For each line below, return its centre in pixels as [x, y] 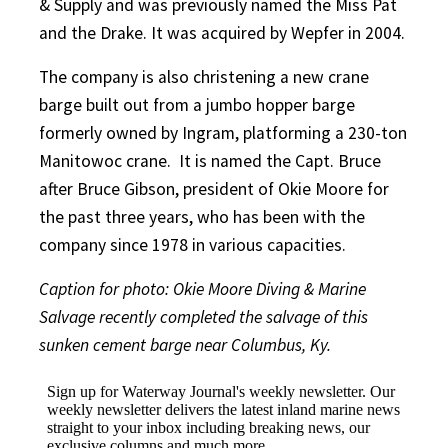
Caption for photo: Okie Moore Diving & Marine [202, 288]
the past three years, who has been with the [202, 216]
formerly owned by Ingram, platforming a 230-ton [223, 132]
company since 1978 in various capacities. [192, 244]
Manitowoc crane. [105, 160]
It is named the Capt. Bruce [280, 160]
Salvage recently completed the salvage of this [203, 316]
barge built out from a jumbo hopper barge [197, 104]
